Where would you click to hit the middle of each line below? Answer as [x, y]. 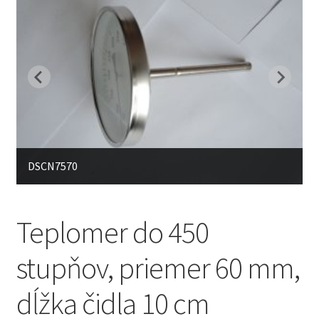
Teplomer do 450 [112, 232]
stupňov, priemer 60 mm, [158, 268]
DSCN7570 [52, 166]
